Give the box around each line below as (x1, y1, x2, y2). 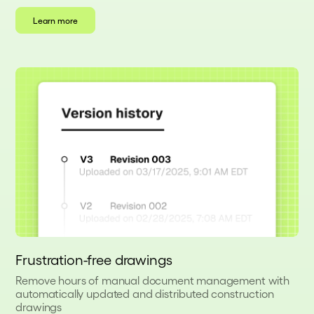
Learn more (33, 15, 78, 26)
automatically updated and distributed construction (15, 287, 274, 301)
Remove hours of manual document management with (15, 273, 289, 287)
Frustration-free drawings (15, 251, 172, 268)
